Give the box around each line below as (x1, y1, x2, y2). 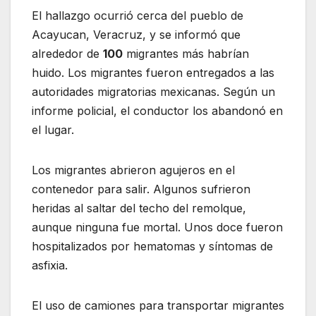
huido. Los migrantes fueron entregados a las (32, 65, 274, 80)
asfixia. (32, 257, 68, 272)
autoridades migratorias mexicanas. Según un (32, 84, 275, 99)
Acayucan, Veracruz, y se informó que (32, 27, 241, 42)
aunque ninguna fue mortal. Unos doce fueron (32, 219, 283, 234)
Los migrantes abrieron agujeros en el (32, 162, 235, 177)
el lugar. (32, 122, 74, 137)
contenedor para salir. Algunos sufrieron (32, 181, 250, 196)
